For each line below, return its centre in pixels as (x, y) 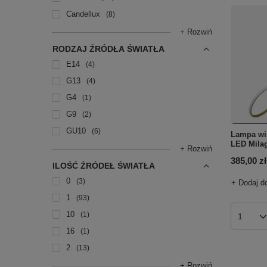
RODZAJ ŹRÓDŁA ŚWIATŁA (108, 49)
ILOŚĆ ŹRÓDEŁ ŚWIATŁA (104, 166)
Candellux (83, 14)
